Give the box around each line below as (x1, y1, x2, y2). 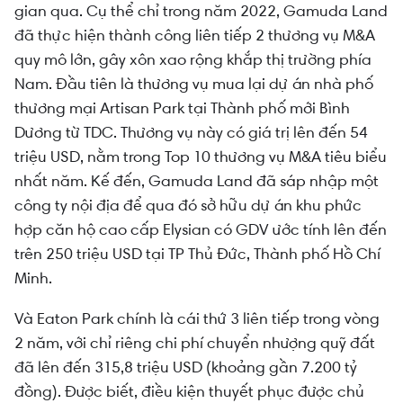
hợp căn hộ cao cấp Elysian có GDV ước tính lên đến (14, 218, 387, 240)
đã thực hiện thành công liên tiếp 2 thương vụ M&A (14, 23, 375, 46)
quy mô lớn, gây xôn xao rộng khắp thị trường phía (14, 48, 372, 70)
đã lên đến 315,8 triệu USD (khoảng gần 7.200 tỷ (14, 355, 357, 378)
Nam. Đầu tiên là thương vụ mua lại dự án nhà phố (14, 72, 373, 94)
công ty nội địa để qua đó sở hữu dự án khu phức (14, 193, 362, 216)
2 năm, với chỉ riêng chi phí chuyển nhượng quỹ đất (14, 331, 375, 354)
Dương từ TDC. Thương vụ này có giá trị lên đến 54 (14, 121, 368, 143)
